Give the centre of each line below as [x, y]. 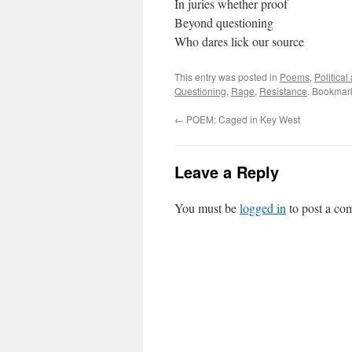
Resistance [283, 91]
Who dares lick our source [239, 41]
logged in [263, 208]
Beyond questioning [224, 22]
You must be [207, 208]
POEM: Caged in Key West [242, 119]
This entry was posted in [227, 77]
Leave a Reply [227, 172]
